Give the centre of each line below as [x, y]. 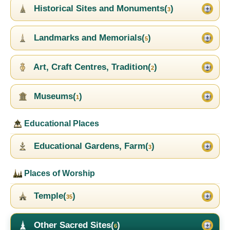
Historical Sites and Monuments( [99, 9]
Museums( [54, 97]
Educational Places [61, 124]
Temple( [49, 196]
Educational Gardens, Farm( [90, 146]
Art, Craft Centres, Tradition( [91, 67]
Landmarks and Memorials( [88, 38]
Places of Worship [59, 174]
